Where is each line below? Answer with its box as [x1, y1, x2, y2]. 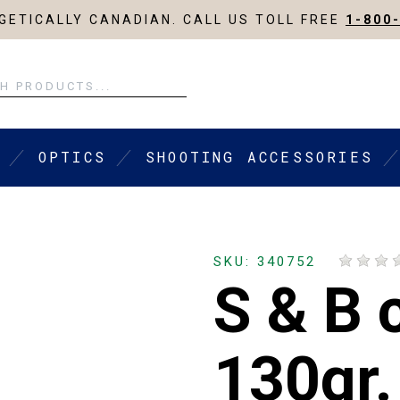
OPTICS [37, 147, 107, 167]
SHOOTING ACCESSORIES [146, 147, 374, 167]
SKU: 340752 [212, 254, 316, 271]
